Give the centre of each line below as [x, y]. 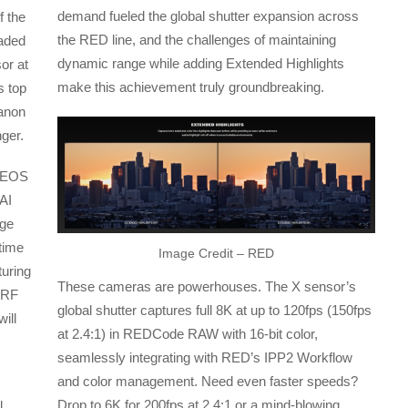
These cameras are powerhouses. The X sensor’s [207, 286]
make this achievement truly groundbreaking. [191, 87]
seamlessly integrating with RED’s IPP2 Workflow [205, 357]
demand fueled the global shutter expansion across [209, 16]
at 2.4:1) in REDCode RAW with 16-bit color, [188, 333]
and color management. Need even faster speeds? [208, 381]
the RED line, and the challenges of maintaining [197, 40]
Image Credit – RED [216, 253]
